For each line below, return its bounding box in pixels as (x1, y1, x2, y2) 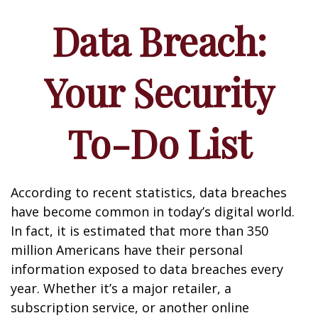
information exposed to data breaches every (11, 261, 283, 278)
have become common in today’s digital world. (11, 203, 295, 220)
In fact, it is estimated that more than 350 (11, 222, 268, 239)
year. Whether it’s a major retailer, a (11, 280, 231, 297)
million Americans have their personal (11, 241, 243, 258)
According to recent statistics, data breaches (11, 184, 287, 201)
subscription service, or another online (11, 299, 249, 316)
